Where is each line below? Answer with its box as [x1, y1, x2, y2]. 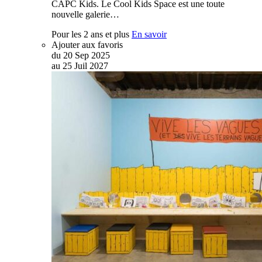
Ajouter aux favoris [51, 39, 123, 50]
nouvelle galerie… [51, 9, 119, 19]
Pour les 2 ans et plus [51, 29, 129, 39]
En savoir [132, 29, 167, 39]
